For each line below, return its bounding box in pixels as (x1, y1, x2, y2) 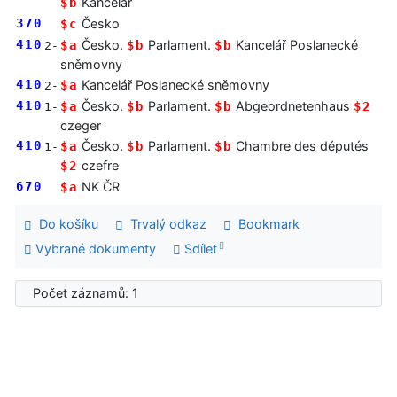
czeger (60, 118, 101, 134)
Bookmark (230, 216, 300, 232)
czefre (78, 158, 119, 174)
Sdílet (180, 240, 217, 256)
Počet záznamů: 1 (33, 285, 146, 301)
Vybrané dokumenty (31, 240, 156, 256)
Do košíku (31, 216, 98, 232)
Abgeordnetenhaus (232, 98, 354, 114)
